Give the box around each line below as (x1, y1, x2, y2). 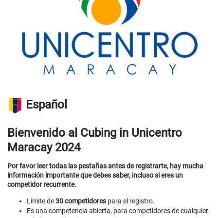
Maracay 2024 (7, 140, 80, 154)
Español (23, 98, 67, 112)
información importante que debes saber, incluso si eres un (7, 171, 183, 179)
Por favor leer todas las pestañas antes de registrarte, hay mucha (7, 162, 203, 170)
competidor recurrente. (7, 180, 76, 188)
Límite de (27, 197, 55, 205)
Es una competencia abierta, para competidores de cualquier (27, 206, 208, 215)
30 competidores (55, 197, 106, 205)
